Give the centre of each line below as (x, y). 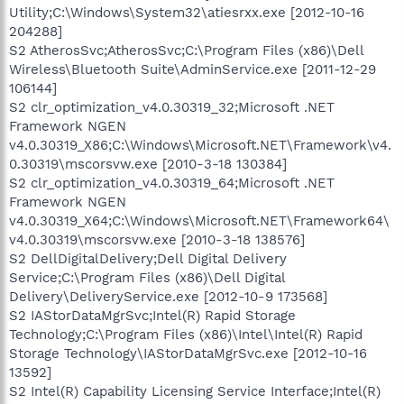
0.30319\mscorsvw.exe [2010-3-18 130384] (148, 164)
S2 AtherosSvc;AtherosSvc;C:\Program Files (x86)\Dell (186, 50)
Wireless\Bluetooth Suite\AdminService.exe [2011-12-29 (193, 69)
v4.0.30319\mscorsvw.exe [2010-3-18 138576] (157, 239)
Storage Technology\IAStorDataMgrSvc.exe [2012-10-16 (188, 353)
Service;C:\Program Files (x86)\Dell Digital (147, 277)
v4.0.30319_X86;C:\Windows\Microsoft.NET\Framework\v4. (200, 145)
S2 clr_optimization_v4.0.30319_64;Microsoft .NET (172, 183)
